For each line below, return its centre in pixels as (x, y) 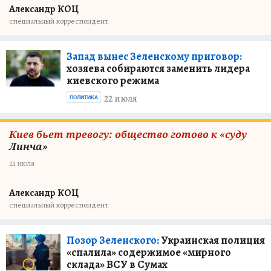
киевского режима (113, 80)
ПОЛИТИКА (84, 97)
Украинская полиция (212, 240)
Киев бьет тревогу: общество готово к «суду (128, 134)
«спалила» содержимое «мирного (149, 252)
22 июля (121, 98)
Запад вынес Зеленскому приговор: (154, 56)
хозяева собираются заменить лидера (158, 68)
